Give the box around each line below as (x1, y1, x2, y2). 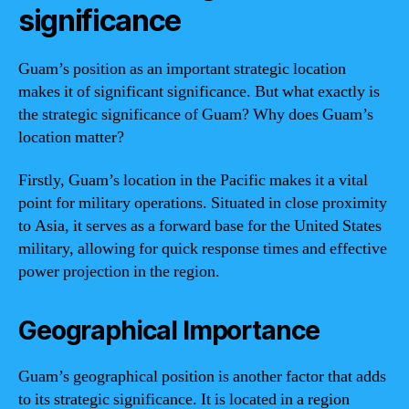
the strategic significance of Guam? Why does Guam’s (18, 103, 373, 125)
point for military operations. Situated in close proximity (18, 193, 387, 214)
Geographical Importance (18, 315, 320, 346)
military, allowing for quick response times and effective (18, 238, 387, 259)
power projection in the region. (18, 261, 220, 282)
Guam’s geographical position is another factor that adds (18, 366, 386, 387)
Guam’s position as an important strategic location (18, 58, 346, 79)
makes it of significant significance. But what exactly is (18, 80, 380, 102)
